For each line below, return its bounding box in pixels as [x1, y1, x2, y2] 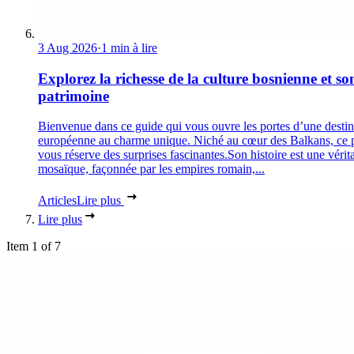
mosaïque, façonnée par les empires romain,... [38, 162, 265, 176]
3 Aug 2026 [38, 41, 97, 55]
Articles [38, 194, 77, 208]
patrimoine [38, 87, 109, 104]
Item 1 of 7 [6, 239, 61, 254]
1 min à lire [101, 41, 157, 55]
